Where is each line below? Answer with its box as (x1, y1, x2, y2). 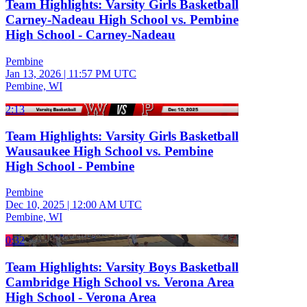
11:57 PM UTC (69, 67, 136, 79)
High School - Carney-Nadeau (5, 27, 175, 42)
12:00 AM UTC (72, 199, 142, 211)
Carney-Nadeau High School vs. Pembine (5, 12, 238, 27)
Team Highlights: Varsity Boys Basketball (5, 260, 238, 275)
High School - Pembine (5, 158, 134, 173)
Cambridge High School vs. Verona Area (5, 275, 234, 290)
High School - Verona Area (5, 290, 156, 305)
